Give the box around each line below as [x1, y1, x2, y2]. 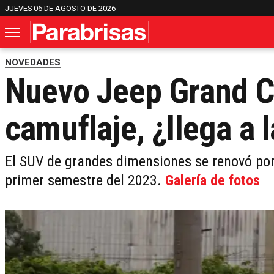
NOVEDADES [5, 57, 61, 68]
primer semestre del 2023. [5, 172, 165, 190]
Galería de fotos [165, 172, 260, 190]
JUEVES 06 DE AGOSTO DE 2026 [5, 3, 116, 13]
